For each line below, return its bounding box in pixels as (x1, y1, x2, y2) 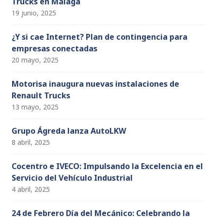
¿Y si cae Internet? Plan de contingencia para (12, 31, 187, 43)
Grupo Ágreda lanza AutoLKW (12, 125, 126, 137)
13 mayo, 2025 (12, 102, 59, 112)
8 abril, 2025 (12, 138, 50, 147)
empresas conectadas (12, 43, 97, 54)
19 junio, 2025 (12, 8, 56, 18)
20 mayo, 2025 (12, 55, 59, 65)
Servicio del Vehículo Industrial (12, 172, 133, 184)
